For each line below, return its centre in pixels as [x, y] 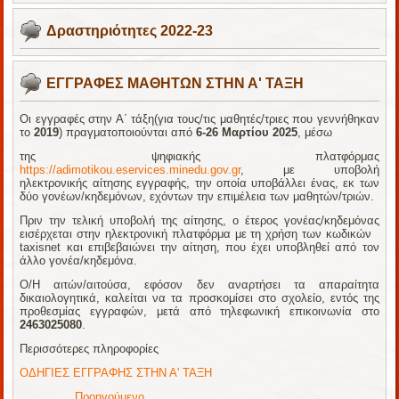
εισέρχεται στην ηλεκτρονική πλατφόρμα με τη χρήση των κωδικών [199, 233]
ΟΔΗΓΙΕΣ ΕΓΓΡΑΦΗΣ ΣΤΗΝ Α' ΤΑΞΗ [116, 372]
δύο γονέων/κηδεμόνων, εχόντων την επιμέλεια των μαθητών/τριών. [197, 196]
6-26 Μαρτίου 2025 [247, 132]
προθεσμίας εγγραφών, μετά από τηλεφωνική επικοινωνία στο [199, 311]
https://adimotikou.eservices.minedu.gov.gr [130, 169]
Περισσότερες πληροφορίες [90, 348]
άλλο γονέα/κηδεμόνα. [79, 260]
